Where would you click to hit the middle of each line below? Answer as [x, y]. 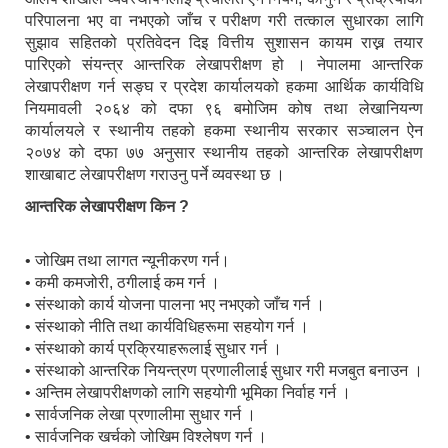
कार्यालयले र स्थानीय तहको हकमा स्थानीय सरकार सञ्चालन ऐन [224, 131]
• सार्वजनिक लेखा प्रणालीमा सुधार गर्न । [140, 415]
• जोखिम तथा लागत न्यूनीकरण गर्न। [127, 261]
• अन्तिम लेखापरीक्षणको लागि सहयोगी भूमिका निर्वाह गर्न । [188, 393]
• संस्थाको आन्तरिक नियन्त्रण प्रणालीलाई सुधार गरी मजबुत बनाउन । [224, 371]
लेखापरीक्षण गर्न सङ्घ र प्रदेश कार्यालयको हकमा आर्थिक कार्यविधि [224, 87]
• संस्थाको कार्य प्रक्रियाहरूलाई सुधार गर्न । [153, 349]
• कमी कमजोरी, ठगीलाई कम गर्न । [122, 283]
